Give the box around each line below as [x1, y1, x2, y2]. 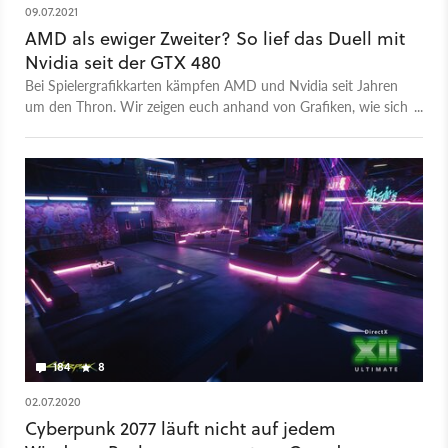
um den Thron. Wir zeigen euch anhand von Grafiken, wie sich [25, 95, 408, 116]
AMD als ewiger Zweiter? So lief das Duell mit [25, 25, 405, 51]
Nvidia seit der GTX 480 [25, 49, 221, 75]
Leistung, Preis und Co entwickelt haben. [25, 116, 272, 137]
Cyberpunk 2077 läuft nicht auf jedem [25, 415, 336, 441]
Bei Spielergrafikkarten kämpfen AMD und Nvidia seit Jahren [25, 74, 398, 95]
